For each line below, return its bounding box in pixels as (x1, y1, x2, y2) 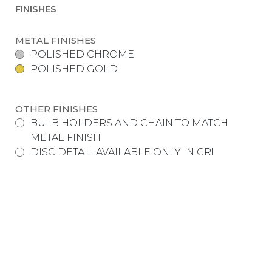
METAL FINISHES (15, 35, 96, 46)
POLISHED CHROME (30, 49, 134, 60)
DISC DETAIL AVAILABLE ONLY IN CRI (30, 146, 214, 158)
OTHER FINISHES (15, 103, 98, 115)
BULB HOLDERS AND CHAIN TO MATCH (30, 117, 228, 129)
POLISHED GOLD (30, 63, 118, 75)
